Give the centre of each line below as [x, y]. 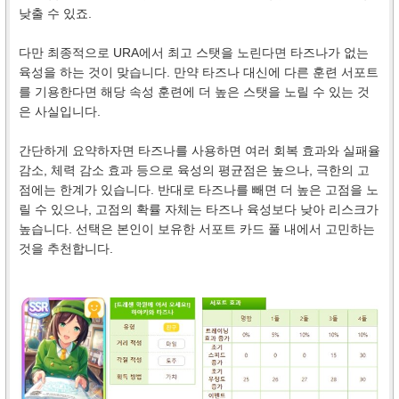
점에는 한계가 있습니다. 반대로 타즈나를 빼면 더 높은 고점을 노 [199, 189]
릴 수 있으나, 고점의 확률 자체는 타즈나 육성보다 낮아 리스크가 [199, 209]
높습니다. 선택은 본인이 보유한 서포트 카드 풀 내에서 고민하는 [197, 228]
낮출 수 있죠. [55, 13]
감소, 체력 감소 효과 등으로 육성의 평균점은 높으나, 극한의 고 [194, 170]
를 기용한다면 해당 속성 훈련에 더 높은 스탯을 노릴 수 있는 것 [194, 91]
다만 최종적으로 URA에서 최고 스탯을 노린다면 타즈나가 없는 [194, 52]
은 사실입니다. [60, 111]
